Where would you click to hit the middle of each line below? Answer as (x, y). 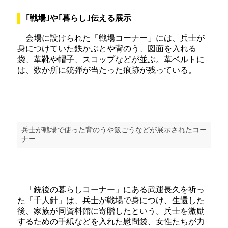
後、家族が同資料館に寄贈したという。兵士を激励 (111, 211)
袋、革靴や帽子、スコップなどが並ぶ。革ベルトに (111, 59)
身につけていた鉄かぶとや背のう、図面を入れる (107, 49)
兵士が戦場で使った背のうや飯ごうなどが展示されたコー (114, 130)
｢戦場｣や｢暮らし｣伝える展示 (79, 18)
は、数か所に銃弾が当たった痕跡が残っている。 (107, 70)
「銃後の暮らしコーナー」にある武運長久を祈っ (111, 190)
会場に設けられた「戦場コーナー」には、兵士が (111, 38)
